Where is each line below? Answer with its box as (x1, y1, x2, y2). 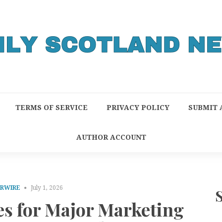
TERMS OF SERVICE (15, 104, 88, 111)
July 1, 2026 (31, 184, 63, 191)
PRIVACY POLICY (106, 104, 169, 111)
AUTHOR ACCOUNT (76, 133, 146, 141)
